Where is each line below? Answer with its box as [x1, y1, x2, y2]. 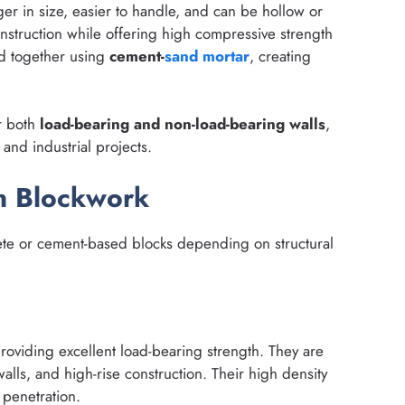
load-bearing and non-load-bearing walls [40, 113, 325, 136]
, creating [250, 44, 311, 67]
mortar [202, 44, 250, 67]
